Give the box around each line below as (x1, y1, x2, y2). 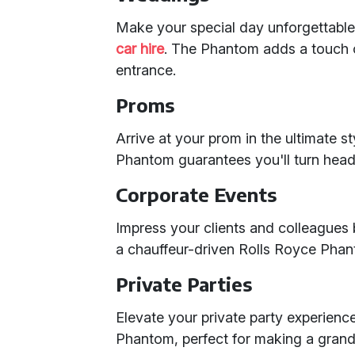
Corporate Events (116, 182, 277, 206)
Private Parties (116, 272, 253, 296)
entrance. (116, 62, 177, 78)
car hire (116, 40, 165, 57)
